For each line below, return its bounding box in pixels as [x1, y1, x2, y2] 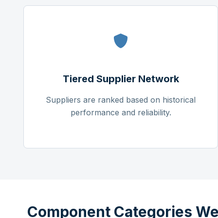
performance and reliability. [70, 108, 171, 118]
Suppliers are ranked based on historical [46, 95, 196, 105]
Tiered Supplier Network [62, 73, 179, 85]
